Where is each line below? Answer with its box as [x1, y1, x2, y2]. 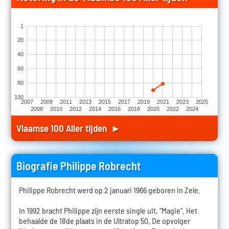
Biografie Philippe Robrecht [16, 159, 141, 173]
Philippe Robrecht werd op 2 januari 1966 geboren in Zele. [18, 185, 200, 195]
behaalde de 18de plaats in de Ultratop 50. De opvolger [18, 216, 190, 226]
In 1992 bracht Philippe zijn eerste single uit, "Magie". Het [18, 205, 197, 216]
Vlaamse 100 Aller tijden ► [16, 122, 121, 134]
